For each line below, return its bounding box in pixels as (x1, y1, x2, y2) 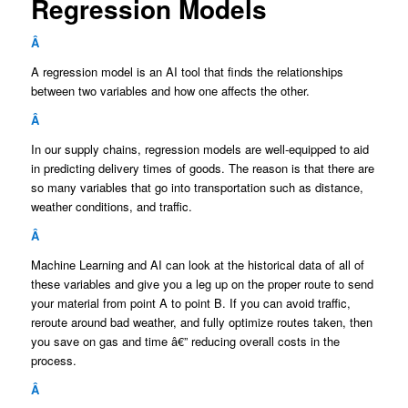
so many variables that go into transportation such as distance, (30, 178, 363, 196)
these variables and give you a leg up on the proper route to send (30, 275, 373, 293)
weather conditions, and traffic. (30, 197, 192, 215)
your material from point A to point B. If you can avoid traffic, (30, 294, 351, 312)
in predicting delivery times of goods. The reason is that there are (30, 158, 374, 177)
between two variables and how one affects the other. (30, 81, 310, 99)
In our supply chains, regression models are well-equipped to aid (30, 139, 369, 158)
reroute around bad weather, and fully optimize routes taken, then (30, 313, 372, 331)
